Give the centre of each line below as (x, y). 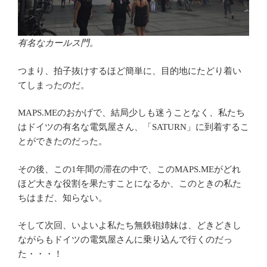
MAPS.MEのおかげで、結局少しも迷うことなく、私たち (131, 113)
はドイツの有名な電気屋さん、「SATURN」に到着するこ (133, 127)
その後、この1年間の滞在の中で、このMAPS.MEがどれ (129, 169)
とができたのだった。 (63, 142)
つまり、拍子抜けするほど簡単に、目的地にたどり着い (130, 71)
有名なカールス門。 (58, 43)
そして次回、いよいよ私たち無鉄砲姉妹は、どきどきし (130, 226)
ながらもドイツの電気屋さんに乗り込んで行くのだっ (125, 240)
